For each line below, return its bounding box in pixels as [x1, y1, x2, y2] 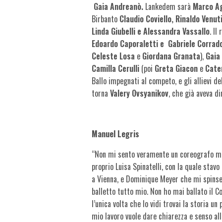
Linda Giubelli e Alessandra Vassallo [92, 25, 210, 37]
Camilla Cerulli [92, 62, 140, 74]
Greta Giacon [155, 62, 198, 74]
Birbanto [92, 12, 120, 25]
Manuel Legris [92, 127, 140, 140]
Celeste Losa [92, 50, 135, 62]
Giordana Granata [142, 50, 201, 62]
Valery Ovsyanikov [110, 87, 169, 99]
